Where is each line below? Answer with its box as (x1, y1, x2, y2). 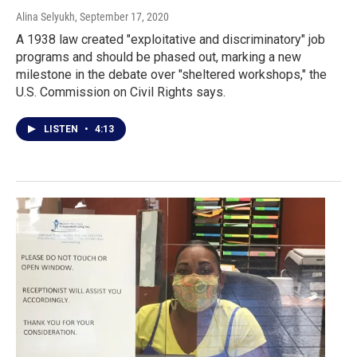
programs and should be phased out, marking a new (16, 49, 301, 65)
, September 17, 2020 (75, 10, 169, 24)
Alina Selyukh (16, 10, 75, 24)
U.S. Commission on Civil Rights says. (16, 84, 226, 100)
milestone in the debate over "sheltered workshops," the (16, 67, 327, 83)
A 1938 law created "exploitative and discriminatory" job (16, 32, 325, 48)
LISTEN (44, 124, 80, 135)
